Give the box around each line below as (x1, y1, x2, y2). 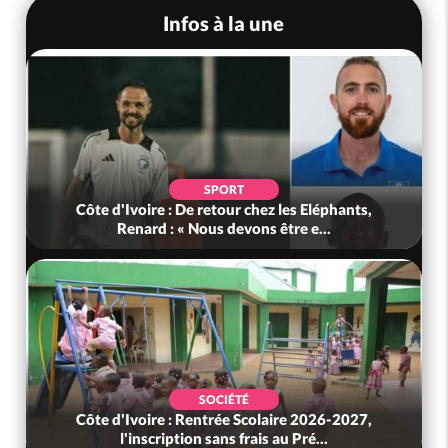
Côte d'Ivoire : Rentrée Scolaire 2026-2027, (76, 410, 373, 429)
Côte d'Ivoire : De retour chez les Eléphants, (76, 200, 373, 219)
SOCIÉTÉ (199, 392, 250, 408)
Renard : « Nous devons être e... (117, 219, 332, 238)
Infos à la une (163, 10, 285, 35)
